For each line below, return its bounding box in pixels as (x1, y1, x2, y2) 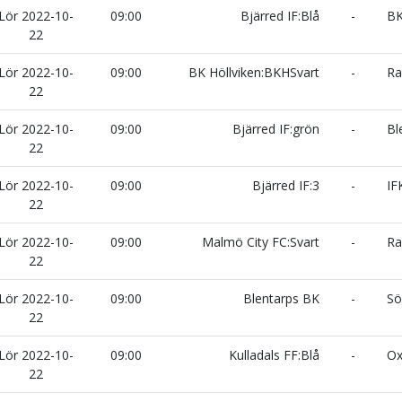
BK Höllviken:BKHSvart (188, 64, 323, 81)
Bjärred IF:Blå (240, 7, 323, 24)
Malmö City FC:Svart (202, 233, 323, 250)
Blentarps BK (243, 290, 323, 307)
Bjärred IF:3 (252, 177, 323, 194)
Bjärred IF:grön (232, 120, 323, 137)
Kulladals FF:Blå (229, 346, 323, 363)
